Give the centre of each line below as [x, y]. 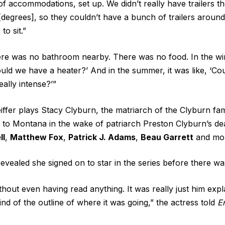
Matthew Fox [37, 137]
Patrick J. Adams [102, 137]
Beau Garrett [167, 137]
